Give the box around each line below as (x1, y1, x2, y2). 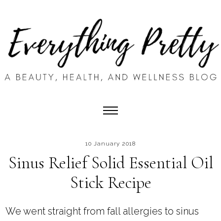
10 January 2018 (85, 140, 136, 147)
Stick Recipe (70, 173, 151, 193)
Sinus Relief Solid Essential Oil (8, 153, 213, 174)
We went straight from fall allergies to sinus (5, 205, 199, 218)
